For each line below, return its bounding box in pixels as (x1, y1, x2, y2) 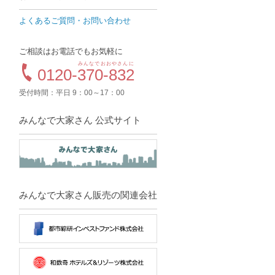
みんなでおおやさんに (77, 60, 134, 66)
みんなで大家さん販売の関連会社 (19, 190, 157, 200)
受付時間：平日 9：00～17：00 (19, 88, 125, 96)
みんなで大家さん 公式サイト (19, 115, 141, 125)
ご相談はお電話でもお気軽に (19, 46, 123, 56)
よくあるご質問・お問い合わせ (19, 15, 131, 25)
